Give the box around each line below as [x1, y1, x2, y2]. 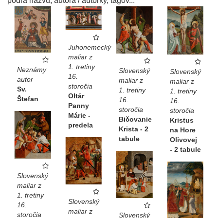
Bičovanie [119, 115, 152, 123]
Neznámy [17, 66, 46, 74]
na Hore [169, 126, 196, 134]
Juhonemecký [68, 43, 111, 52]
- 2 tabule [169, 145, 201, 153]
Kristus [169, 116, 194, 124]
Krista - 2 [119, 125, 148, 133]
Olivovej [169, 135, 197, 144]
